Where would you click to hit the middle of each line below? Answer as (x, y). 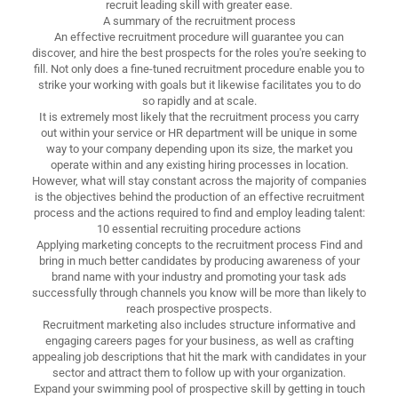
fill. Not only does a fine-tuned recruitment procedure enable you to (199, 68)
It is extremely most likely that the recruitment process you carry (199, 116)
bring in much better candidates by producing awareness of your (199, 260)
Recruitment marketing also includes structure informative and (199, 324)
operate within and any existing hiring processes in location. (199, 164)
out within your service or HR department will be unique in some (199, 132)
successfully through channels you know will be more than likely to (199, 292)
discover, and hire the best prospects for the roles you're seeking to (199, 52)
